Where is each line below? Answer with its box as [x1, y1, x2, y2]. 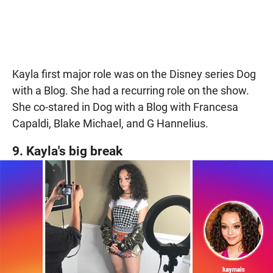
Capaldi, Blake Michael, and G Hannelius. [12, 116, 208, 130]
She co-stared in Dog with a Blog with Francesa [12, 100, 238, 113]
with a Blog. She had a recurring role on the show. [12, 83, 249, 97]
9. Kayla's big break [12, 143, 122, 158]
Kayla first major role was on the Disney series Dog [12, 67, 256, 80]
